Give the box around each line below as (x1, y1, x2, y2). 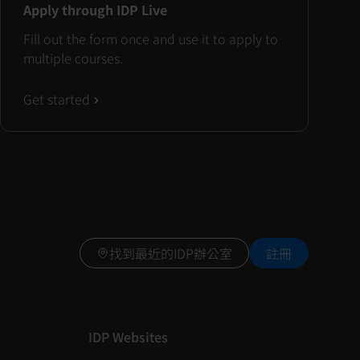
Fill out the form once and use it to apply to (23, 29, 278, 49)
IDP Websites (88, 326, 168, 346)
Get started (23, 88, 90, 108)
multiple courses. (23, 48, 123, 68)
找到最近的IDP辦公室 (109, 243, 232, 264)
